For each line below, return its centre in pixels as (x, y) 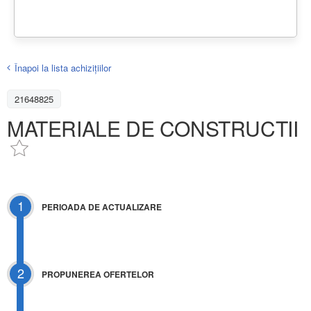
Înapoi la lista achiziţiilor (63, 67)
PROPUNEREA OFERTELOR (98, 275)
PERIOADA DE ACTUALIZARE (102, 207)
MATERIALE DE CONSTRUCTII (153, 128)
